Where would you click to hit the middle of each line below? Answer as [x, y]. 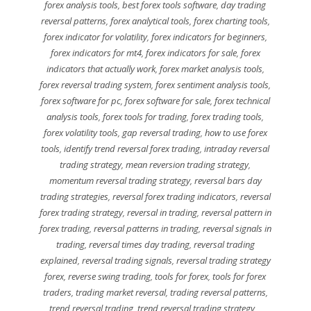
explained [59, 260]
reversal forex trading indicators [174, 196]
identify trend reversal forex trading [132, 148]
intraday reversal [237, 148]
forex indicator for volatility [95, 36]
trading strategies [74, 196]
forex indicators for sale [191, 52]
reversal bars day [228, 180]
